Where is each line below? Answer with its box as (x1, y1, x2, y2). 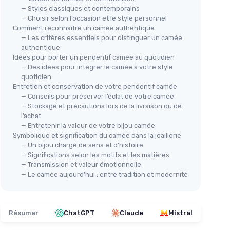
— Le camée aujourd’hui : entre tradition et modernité (21, 170, 188, 179)
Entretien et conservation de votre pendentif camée (13, 83, 177, 91)
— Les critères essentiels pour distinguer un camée (21, 34, 182, 42)
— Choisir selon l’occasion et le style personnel (21, 14, 167, 23)
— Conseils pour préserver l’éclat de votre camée (21, 92, 174, 101)
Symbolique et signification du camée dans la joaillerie (13, 131, 181, 140)
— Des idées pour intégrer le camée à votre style (21, 63, 173, 71)
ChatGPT (64, 209, 94, 217)
